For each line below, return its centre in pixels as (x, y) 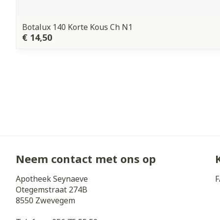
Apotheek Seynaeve (52, 179)
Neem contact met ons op (86, 159)
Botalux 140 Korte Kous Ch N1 (77, 27)
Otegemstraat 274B (52, 190)
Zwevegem (55, 200)
